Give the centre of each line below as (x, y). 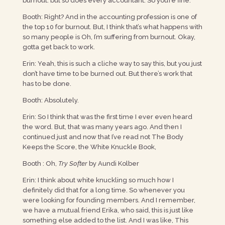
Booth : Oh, (40, 163)
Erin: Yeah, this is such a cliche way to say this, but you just (112, 64)
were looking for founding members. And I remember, (109, 200)
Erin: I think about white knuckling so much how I (98, 180)
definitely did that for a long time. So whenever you (103, 190)
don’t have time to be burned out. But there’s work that (107, 74)
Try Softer (73, 163)
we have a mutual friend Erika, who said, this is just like (108, 210)
